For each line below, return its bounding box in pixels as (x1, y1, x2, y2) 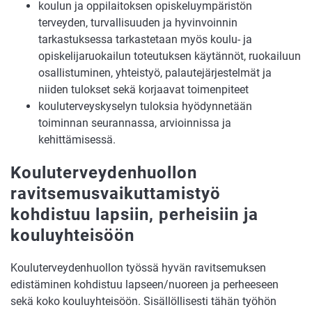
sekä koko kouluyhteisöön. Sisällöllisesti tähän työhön (10, 294, 276, 308)
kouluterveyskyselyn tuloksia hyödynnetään (38, 99, 252, 113)
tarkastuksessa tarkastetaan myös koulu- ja (38, 32, 252, 46)
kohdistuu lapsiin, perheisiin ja (10, 204, 258, 224)
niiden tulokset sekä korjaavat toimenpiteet (38, 82, 249, 96)
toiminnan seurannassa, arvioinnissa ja (38, 116, 231, 130)
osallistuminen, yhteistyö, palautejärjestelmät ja (38, 65, 272, 79)
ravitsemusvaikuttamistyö (10, 183, 221, 203)
